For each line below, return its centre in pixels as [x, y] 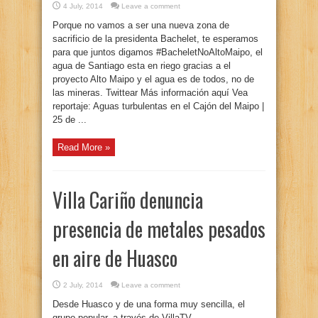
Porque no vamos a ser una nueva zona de [141, 25]
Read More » [84, 147]
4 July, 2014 [83, 6]
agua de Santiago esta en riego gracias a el [142, 66]
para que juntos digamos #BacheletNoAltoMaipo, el [158, 52]
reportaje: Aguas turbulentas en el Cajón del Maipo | [158, 106]
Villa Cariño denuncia [128, 200]
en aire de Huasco [115, 258]
